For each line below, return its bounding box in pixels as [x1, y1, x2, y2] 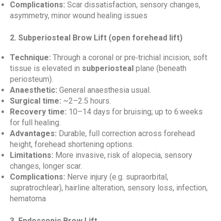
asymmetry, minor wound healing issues [10, 11, 147, 20]
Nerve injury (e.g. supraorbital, [65, 172, 168, 182]
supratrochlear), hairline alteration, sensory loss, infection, [10, 183, 208, 192]
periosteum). [10, 74, 53, 84]
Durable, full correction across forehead [57, 129, 195, 138]
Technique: [10, 53, 51, 62]
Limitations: [10, 150, 53, 160]
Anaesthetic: [10, 85, 57, 95]
